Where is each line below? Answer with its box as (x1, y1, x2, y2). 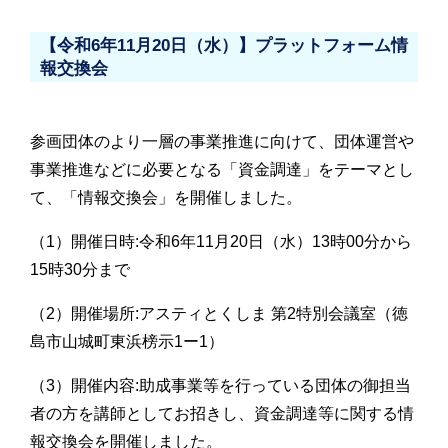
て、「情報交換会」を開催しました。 (30, 188, 302, 206)
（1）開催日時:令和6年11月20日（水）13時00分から (30, 232, 412, 250)
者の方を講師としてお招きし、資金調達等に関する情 (30, 404, 414, 422)
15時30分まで (30, 260, 130, 278)
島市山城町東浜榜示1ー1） (30, 332, 224, 350)
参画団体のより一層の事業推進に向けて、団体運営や (30, 132, 414, 150)
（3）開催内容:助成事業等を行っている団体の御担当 (30, 376, 411, 394)
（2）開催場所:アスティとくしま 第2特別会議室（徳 (30, 304, 408, 322)
